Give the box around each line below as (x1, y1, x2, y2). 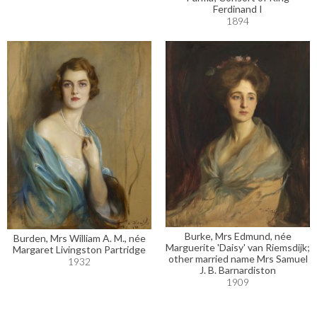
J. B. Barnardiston (200, 264, 276, 277)
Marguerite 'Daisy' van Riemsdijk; (166, 241, 310, 254)
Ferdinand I (213, 3, 263, 16)
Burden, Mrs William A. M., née (13, 232, 146, 245)
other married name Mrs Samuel (168, 253, 308, 265)
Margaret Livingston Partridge (13, 243, 146, 256)
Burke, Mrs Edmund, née (184, 230, 292, 243)
